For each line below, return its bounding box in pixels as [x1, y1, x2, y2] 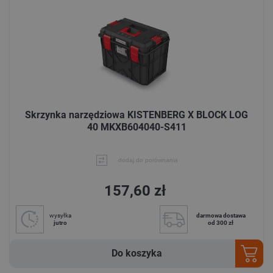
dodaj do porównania [118, 157, 178, 164]
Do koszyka [111, 247, 162, 260]
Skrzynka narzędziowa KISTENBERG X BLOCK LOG [25, 108, 248, 121]
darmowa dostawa [196, 212, 246, 219]
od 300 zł [208, 219, 233, 227]
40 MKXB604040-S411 [87, 121, 186, 133]
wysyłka [49, 212, 71, 219]
